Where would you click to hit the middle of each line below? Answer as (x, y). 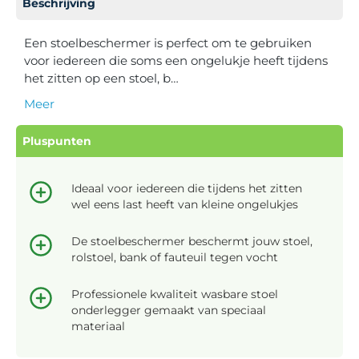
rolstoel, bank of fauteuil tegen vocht (175, 257)
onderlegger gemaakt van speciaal (169, 310)
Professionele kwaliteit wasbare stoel (175, 294)
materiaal (98, 326)
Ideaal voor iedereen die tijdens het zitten (187, 188)
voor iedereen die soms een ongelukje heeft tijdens (176, 60)
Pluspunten (57, 141)
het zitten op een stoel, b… (101, 78)
